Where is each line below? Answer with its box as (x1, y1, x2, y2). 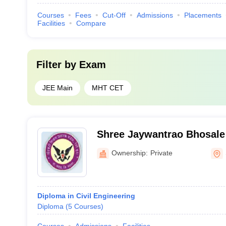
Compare (76, 19, 106, 27)
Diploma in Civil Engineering (37, 192, 135, 200)
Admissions (136, 11, 173, 19)
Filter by (36, 59, 79, 70)
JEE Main (42, 84, 73, 92)
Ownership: (111, 148, 148, 157)
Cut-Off (102, 11, 126, 19)
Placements (184, 11, 221, 19)
